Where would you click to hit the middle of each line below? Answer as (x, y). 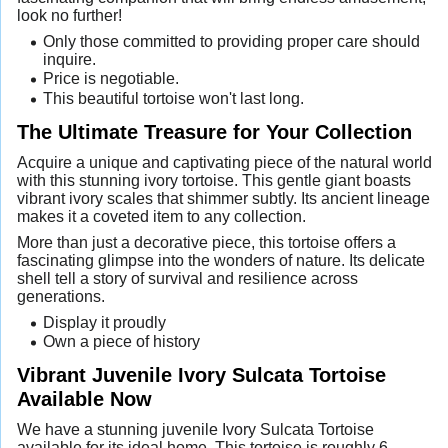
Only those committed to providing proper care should (231, 41)
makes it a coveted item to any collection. (161, 216)
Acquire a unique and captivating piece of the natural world (224, 162)
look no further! (69, 15)
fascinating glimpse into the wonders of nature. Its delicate (221, 260)
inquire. (69, 59)
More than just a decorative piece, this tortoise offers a (206, 242)
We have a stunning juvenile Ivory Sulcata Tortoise (195, 430)
